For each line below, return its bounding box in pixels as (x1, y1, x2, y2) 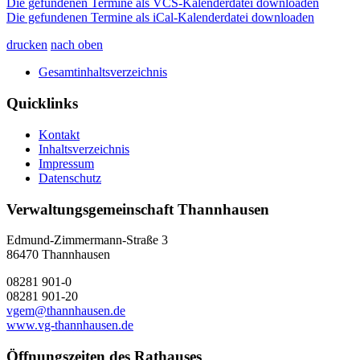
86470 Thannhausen (6, 247, 110, 262)
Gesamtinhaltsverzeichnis (39, 65, 167, 80)
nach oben (51, 38, 103, 52)
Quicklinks (6, 95, 78, 112)
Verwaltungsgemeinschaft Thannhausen (6, 200, 269, 218)
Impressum (39, 156, 94, 170)
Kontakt (39, 127, 80, 141)
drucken (6, 38, 47, 52)
